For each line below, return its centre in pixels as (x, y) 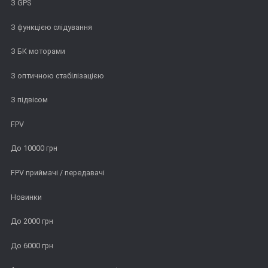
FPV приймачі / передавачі (58, 173)
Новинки (26, 197)
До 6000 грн (32, 245)
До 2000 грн (32, 221)
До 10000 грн (34, 148)
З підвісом (29, 100)
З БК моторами (38, 51)
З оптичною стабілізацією (57, 75)
